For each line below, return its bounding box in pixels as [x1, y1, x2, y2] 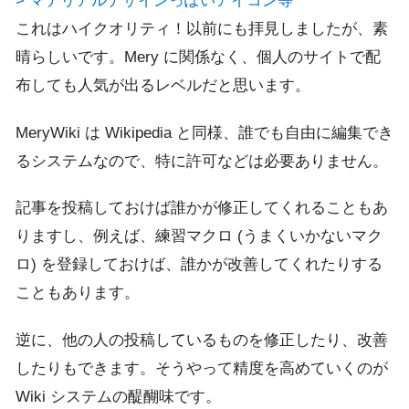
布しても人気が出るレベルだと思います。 [16, 76, 310, 94]
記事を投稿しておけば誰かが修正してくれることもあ [16, 199, 388, 217]
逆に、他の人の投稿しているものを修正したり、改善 [16, 330, 388, 349]
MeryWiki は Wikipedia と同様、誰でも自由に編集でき [16, 123, 393, 142]
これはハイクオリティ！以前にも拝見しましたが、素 [16, 19, 388, 37]
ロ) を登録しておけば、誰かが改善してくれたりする [16, 256, 383, 274]
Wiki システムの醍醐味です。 [16, 387, 221, 405]
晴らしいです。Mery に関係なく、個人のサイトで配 [16, 47, 381, 66]
